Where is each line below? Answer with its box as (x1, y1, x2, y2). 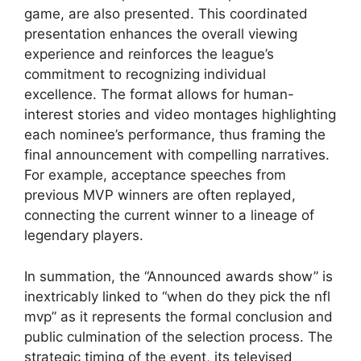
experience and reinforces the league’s (24, 46, 274, 63)
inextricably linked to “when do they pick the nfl (24, 288, 330, 305)
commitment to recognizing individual (24, 66, 266, 83)
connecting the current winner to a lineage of (24, 207, 314, 224)
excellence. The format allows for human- (24, 86, 294, 103)
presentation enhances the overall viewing (24, 26, 297, 43)
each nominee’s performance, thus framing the (24, 127, 326, 143)
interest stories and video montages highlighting (24, 106, 336, 123)
